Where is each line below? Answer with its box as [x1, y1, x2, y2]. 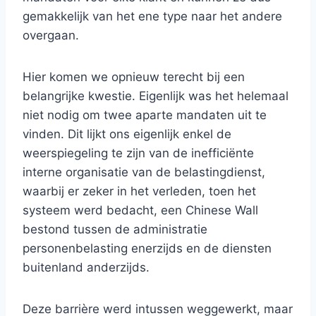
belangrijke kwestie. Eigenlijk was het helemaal [23, 89, 288, 103]
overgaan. [23, 28, 79, 42]
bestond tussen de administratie [23, 222, 207, 236]
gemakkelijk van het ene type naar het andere [23, 9, 282, 23]
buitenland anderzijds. [23, 260, 150, 274]
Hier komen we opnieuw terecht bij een [23, 70, 245, 84]
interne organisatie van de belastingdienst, [23, 165, 265, 179]
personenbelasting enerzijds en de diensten [23, 241, 272, 255]
